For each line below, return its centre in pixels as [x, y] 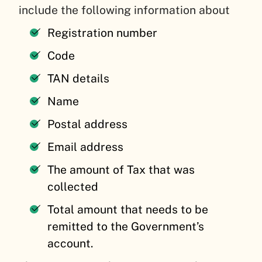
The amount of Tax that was [121, 170]
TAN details [80, 79]
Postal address [89, 124]
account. [72, 244]
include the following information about [127, 10]
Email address [87, 147]
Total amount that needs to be [128, 210]
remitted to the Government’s [126, 227]
